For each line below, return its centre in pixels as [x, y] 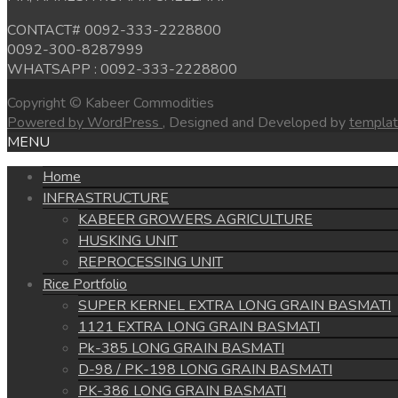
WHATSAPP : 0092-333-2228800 [122, 70]
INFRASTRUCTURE [106, 199]
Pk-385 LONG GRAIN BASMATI [181, 349]
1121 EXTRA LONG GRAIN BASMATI [199, 327]
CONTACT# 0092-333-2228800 [114, 31]
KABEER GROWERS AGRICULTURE [195, 220]
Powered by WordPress [85, 123]
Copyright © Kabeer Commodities [111, 103]
